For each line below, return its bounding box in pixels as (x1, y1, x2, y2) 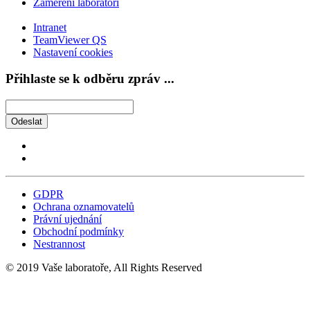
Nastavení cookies (33, 46, 113, 58)
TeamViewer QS (33, 33, 107, 46)
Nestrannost (33, 238, 85, 250)
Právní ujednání (33, 213, 102, 226)
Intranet (33, 21, 66, 33)
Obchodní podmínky (33, 226, 124, 238)
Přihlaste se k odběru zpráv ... (6, 71, 174, 86)
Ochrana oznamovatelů (33, 201, 134, 213)
